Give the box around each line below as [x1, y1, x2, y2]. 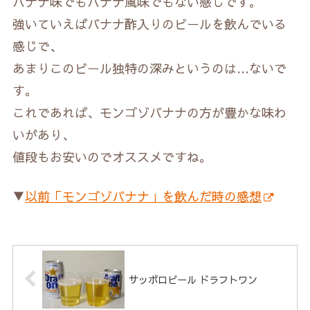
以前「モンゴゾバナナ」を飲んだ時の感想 [25, 188, 262, 206]
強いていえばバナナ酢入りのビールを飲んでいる [12, 15, 286, 33]
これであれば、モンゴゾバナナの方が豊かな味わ [12, 104, 286, 122]
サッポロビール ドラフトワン [129, 272, 258, 286]
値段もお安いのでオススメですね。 [12, 148, 212, 166]
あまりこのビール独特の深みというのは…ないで [12, 60, 286, 77]
